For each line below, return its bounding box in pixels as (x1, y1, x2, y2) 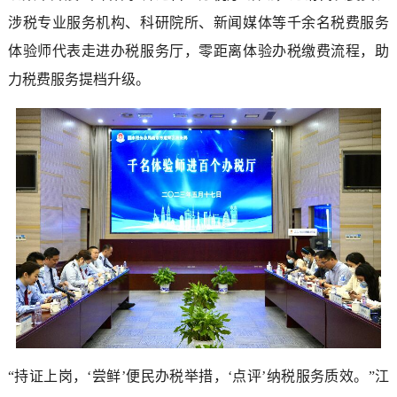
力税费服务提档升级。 (7, 71, 150, 87)
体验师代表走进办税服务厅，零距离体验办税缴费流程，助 (7, 43, 390, 58)
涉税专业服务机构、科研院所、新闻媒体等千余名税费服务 (7, 14, 390, 30)
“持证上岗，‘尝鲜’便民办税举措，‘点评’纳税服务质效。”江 (7, 369, 390, 385)
